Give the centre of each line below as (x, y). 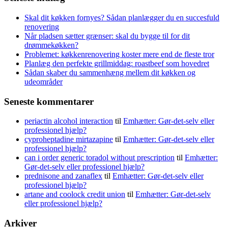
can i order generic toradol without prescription (99, 158)
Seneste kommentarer (49, 101)
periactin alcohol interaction (69, 121)
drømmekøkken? (51, 45)
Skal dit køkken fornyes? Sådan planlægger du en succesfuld (122, 18)
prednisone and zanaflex (63, 176)
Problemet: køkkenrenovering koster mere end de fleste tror (119, 54)
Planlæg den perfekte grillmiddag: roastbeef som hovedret (117, 63)
